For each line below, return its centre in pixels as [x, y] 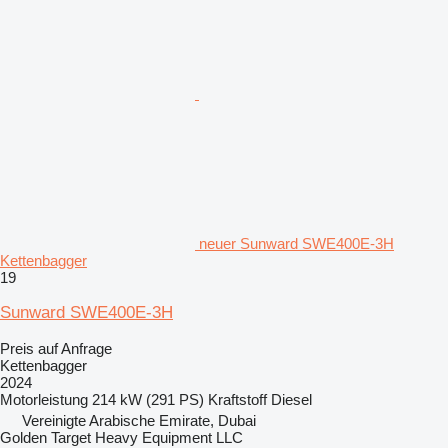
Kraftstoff [237, 399]
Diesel [291, 399]
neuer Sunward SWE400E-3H [296, 243]
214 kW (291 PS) [148, 399]
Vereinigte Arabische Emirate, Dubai [139, 420]
